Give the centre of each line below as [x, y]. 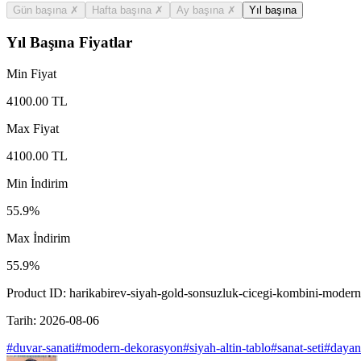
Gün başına [41, 10]
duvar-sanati [44, 347]
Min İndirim [37, 183]
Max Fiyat [33, 128]
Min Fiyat [31, 73]
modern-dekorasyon [132, 347]
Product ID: [38, 293]
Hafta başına [123, 10]
